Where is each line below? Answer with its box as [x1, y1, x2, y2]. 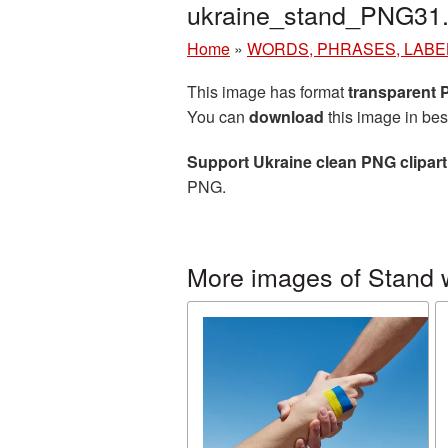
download [249, 105, 324, 128]
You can [187, 105, 249, 128]
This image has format [187, 80, 348, 103]
